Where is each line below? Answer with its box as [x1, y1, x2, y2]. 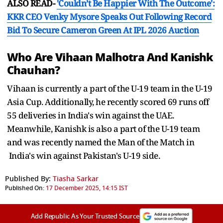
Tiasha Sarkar [53, 173, 99, 184]
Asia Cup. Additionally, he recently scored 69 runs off [7, 96, 209, 108]
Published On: [5, 183, 44, 193]
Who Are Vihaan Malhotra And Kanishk [7, 48, 213, 66]
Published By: [5, 173, 51, 184]
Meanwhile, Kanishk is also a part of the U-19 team [7, 122, 200, 134]
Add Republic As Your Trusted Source [30, 211, 139, 221]
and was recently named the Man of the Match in [7, 136, 194, 148]
